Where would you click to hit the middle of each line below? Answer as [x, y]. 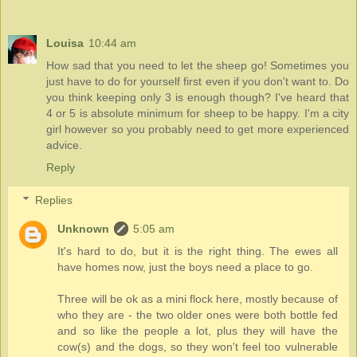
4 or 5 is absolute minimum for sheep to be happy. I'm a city [198, 113]
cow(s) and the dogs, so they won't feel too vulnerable [198, 347]
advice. [64, 145]
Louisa [65, 43]
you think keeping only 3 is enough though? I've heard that [198, 97]
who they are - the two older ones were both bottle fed [198, 315]
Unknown [84, 229]
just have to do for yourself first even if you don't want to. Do [198, 81]
